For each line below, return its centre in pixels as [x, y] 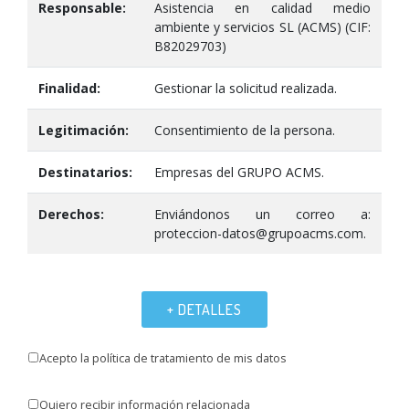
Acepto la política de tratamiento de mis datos [163, 358]
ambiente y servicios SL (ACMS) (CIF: [262, 27]
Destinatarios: [85, 172]
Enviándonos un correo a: [262, 214]
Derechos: [71, 214]
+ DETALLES [204, 309]
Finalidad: [69, 88]
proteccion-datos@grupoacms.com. [260, 233]
